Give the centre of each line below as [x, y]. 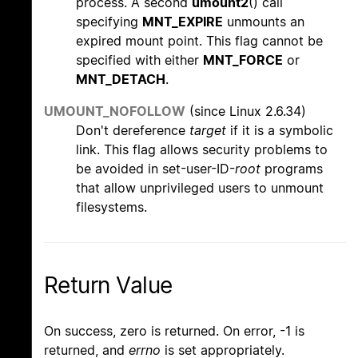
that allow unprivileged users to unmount [200, 188]
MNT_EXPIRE [183, 22]
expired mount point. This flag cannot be [199, 41]
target [208, 131]
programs [292, 169]
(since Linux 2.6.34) [246, 111]
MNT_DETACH [121, 80]
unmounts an [264, 22]
